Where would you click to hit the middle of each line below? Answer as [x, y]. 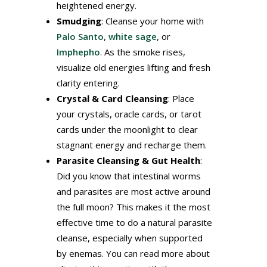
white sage [132, 37]
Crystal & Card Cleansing [112, 99]
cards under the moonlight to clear [127, 130]
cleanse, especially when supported [129, 238]
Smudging [79, 21]
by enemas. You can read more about [133, 254]
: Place [181, 99]
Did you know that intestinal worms [128, 176]
